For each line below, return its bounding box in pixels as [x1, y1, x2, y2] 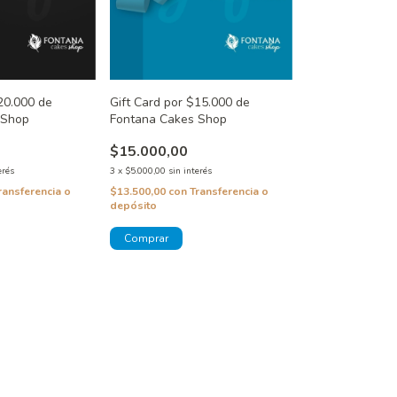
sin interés [167, 165, 212, 178]
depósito [109, 198, 157, 214]
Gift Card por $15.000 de [109, 94, 250, 112]
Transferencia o [189, 184, 269, 199]
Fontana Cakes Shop [109, 111, 227, 128]
